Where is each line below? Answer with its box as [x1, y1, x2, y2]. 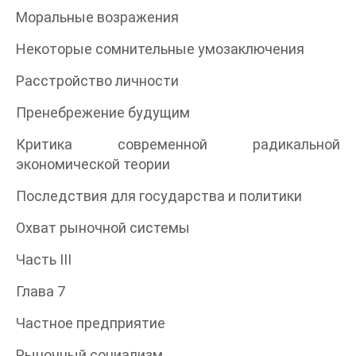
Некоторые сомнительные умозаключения [16, 40, 304, 57]
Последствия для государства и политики [16, 187, 302, 204]
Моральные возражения [16, 8, 179, 25]
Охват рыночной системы [16, 219, 190, 236]
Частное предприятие [16, 314, 165, 331]
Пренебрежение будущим [16, 103, 190, 121]
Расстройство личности [16, 72, 179, 89]
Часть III [16, 250, 72, 268]
